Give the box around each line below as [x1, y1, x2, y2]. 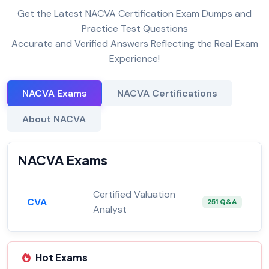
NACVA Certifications [117, 87, 217, 100]
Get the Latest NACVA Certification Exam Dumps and [17, 7, 252, 20]
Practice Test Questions [81, 22, 188, 35]
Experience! [109, 52, 160, 65]
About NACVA [22, 113, 86, 126]
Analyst [93, 203, 127, 216]
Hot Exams [35, 251, 88, 264]
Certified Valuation [93, 188, 175, 201]
